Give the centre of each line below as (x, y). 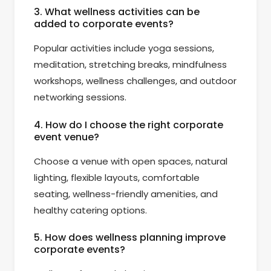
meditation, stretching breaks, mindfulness (130, 65)
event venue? (67, 137)
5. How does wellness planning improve (130, 237)
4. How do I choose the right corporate (129, 125)
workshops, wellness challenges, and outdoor (135, 81)
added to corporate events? (104, 24)
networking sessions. (80, 97)
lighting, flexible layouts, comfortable (117, 177)
